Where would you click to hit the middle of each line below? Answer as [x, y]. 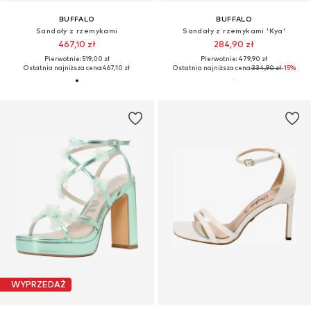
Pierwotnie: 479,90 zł [234, 58]
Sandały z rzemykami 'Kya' [234, 30]
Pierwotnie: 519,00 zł [77, 58]
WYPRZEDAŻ [39, 285]
